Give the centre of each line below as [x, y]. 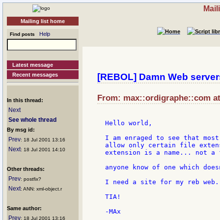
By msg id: [21, 130]
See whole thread [32, 120]
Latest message [33, 65]
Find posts [21, 34]
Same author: [24, 208]
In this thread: [25, 100]
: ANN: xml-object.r [41, 189]
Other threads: [26, 169]
